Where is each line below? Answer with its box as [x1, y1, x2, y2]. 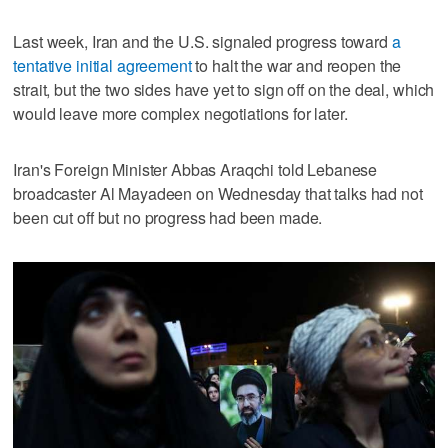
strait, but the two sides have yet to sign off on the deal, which [13, 77, 435, 101]
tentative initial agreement [13, 53, 192, 77]
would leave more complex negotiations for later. [13, 101, 348, 125]
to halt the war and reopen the [191, 53, 402, 77]
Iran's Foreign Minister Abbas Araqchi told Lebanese [13, 157, 378, 181]
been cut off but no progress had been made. [13, 205, 323, 229]
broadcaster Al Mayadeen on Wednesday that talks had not [13, 181, 423, 205]
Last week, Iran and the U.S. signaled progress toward [13, 29, 392, 53]
